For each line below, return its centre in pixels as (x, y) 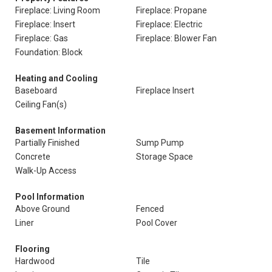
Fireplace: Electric (169, 24)
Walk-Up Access (46, 171)
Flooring (32, 249)
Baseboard (36, 90)
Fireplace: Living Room (58, 10)
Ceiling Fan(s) (41, 104)
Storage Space (165, 157)
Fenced (150, 209)
